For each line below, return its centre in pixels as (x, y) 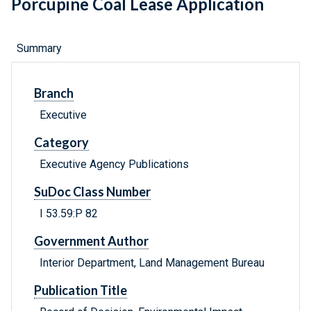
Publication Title (81, 291)
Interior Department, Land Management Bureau (152, 263)
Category (61, 143)
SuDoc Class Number (92, 192)
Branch (54, 93)
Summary (39, 49)
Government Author (91, 241)
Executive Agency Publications (114, 165)
